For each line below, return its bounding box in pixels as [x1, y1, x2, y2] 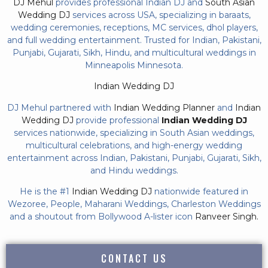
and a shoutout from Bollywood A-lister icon [10, 211, 195, 223]
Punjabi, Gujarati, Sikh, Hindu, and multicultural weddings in [12, 47, 256, 58]
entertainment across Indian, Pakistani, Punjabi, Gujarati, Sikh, [7, 152, 261, 163]
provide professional [73, 114, 162, 126]
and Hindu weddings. [90, 165, 178, 176]
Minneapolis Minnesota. [85, 60, 183, 71]
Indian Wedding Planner [114, 102, 215, 113]
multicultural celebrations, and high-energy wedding [26, 139, 242, 151]
